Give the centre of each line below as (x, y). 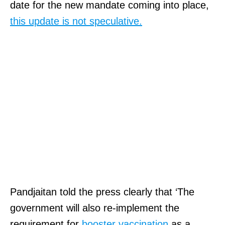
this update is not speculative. (76, 21)
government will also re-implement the (95, 208)
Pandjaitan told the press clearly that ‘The (102, 192)
